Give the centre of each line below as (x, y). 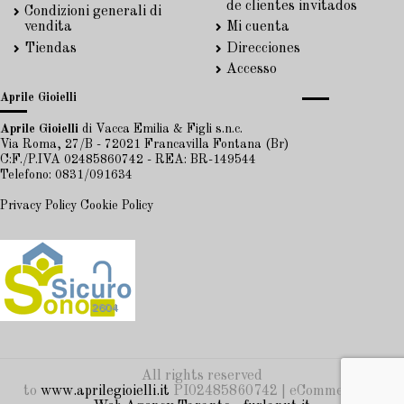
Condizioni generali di (93, 12)
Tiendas (50, 48)
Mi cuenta (258, 28)
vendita (48, 28)
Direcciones (263, 48)
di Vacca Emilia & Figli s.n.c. (161, 129)
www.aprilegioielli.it (105, 392)
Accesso (252, 70)
